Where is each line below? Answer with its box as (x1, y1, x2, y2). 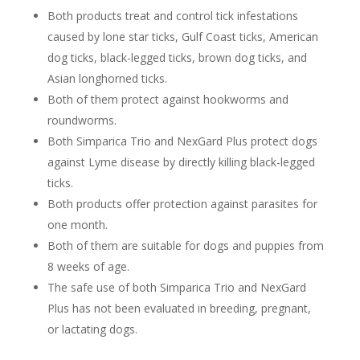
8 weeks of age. (47, 259, 129, 274)
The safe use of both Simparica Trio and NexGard (47, 280, 306, 295)
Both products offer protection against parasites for (47, 196, 317, 211)
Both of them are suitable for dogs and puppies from (47, 238, 324, 253)
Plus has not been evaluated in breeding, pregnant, (47, 301, 311, 316)
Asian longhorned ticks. (47, 71, 167, 86)
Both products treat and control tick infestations (47, 8, 298, 23)
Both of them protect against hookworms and (47, 92, 288, 107)
